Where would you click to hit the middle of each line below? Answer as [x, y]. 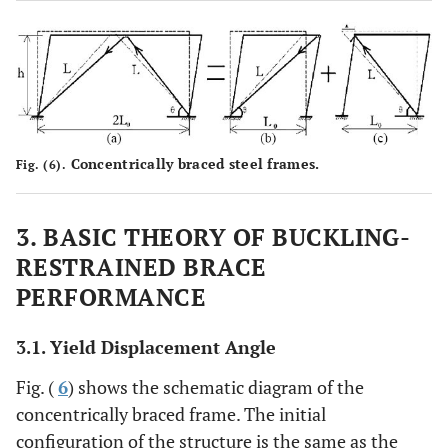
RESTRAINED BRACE [141, 266]
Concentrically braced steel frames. [193, 163]
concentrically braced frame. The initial [171, 413]
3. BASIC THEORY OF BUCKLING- [213, 236]
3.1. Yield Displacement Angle [146, 346]
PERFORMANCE [111, 296]
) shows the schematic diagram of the [216, 386]
